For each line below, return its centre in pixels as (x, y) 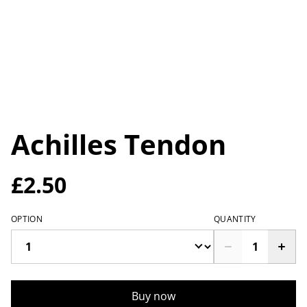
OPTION (27, 219)
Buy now (153, 296)
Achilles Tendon (119, 145)
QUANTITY (235, 219)
